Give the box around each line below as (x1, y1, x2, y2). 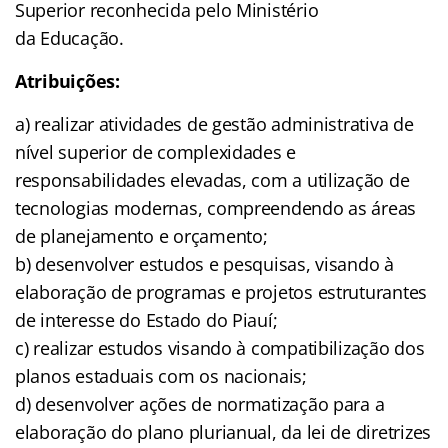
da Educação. (15, 25, 124, 50)
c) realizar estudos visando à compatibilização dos (15, 335, 425, 360)
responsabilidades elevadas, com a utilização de (15, 167, 410, 192)
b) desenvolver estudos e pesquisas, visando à (15, 251, 394, 276)
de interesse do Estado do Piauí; (15, 307, 278, 332)
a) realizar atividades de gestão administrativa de (15, 111, 414, 136)
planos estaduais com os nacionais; (15, 363, 307, 388)
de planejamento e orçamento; (15, 223, 268, 248)
